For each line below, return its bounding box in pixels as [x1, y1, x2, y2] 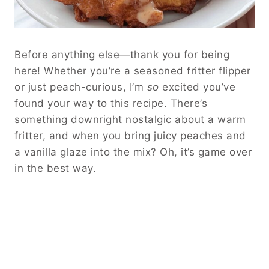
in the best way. [14, 162, 96, 175]
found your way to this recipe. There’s [14, 97, 207, 110]
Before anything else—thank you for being [14, 49, 229, 61]
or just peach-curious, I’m [14, 81, 147, 94]
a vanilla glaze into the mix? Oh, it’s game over [14, 146, 252, 159]
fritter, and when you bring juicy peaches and [14, 130, 246, 142]
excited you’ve [159, 81, 235, 94]
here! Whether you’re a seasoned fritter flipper [14, 65, 251, 77]
